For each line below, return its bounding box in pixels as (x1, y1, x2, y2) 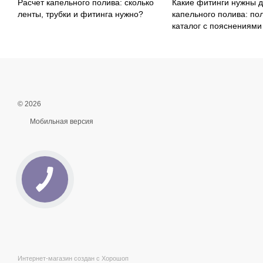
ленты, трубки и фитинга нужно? (18, 9, 143, 19)
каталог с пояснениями (171, 21, 262, 31)
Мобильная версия (28, 117, 93, 126)
